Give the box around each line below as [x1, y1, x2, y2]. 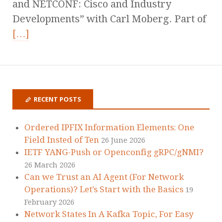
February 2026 [24, 198, 74, 207]
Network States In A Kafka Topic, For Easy [24, 209, 194, 220]
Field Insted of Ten [24, 135, 99, 145]
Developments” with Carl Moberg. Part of [12, 12, 206, 25]
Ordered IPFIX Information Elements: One [24, 122, 194, 133]
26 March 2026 [24, 161, 75, 170]
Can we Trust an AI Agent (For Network [24, 172, 184, 182]
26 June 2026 [101, 136, 145, 145]
